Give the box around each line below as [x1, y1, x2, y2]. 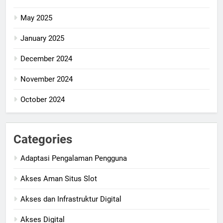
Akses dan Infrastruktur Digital [20, 194, 121, 204]
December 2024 [20, 54, 72, 63]
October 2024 [20, 95, 65, 104]
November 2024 [20, 74, 73, 84]
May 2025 [20, 13, 52, 22]
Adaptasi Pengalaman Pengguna [20, 153, 127, 163]
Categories [13, 132, 72, 146]
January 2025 [20, 33, 64, 43]
